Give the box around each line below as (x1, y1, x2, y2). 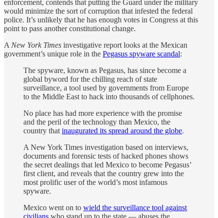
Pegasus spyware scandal (103, 50, 180, 58)
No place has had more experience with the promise (23, 109, 182, 118)
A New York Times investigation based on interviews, (23, 143, 188, 152)
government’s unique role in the (4, 50, 103, 58)
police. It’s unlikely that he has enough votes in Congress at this (4, 16, 198, 24)
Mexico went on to (23, 203, 83, 212)
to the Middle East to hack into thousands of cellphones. (23, 92, 195, 101)
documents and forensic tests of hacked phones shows (23, 152, 188, 161)
